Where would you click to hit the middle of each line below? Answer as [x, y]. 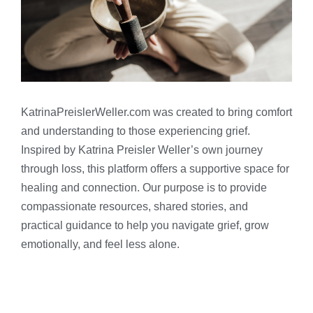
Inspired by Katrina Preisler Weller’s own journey [142, 150]
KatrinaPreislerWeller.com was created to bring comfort [156, 112]
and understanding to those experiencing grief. [136, 131]
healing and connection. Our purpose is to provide [144, 188]
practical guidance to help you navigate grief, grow [145, 225]
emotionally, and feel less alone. [100, 244]
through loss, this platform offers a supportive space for [155, 169]
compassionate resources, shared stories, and [134, 206]
